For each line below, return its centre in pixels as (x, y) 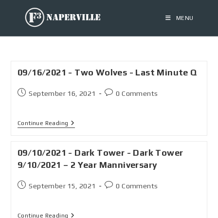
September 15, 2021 (62, 186)
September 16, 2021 (62, 93)
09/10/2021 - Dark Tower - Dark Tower (100, 153)
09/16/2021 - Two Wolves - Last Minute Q (107, 72)
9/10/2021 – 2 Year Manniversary (87, 165)
